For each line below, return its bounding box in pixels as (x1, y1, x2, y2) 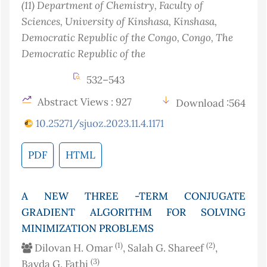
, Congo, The (177, 30, 233, 45)
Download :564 (176, 97, 246, 110)
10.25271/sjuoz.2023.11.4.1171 (36, 117, 164, 131)
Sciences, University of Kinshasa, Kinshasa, (21, 14, 217, 29)
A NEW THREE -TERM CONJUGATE (21, 190, 246, 203)
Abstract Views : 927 (35, 95, 132, 109)
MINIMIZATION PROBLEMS (21, 222, 154, 235)
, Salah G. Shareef (123, 241, 206, 255)
